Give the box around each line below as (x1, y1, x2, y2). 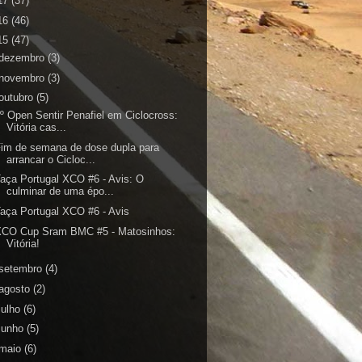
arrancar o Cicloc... (6, 153, 96, 166)
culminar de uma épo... (6, 185, 115, 198)
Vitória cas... (6, 120, 67, 133)
